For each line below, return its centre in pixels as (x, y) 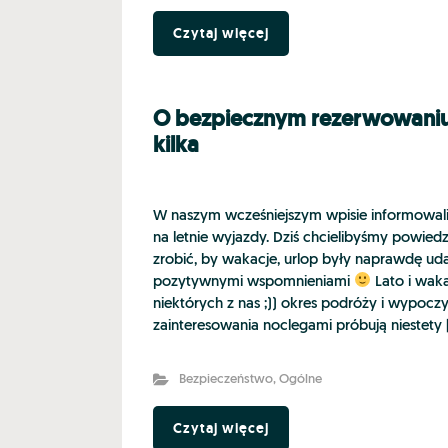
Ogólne (300, 379)
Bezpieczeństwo (225, 379)
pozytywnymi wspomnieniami (253, 282)
